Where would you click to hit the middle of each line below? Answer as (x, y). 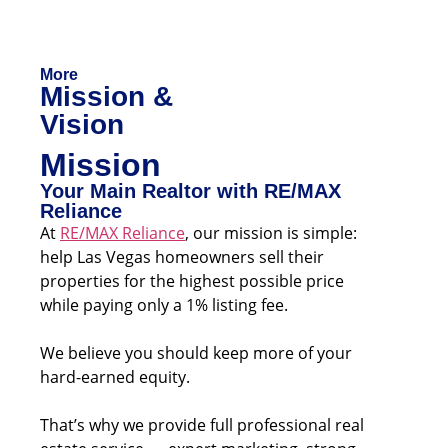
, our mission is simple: (271, 233)
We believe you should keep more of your (196, 353)
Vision (82, 124)
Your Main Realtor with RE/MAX (190, 191)
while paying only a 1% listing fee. (164, 305)
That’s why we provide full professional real (202, 425)
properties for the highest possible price (192, 281)
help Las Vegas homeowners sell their (182, 257)
